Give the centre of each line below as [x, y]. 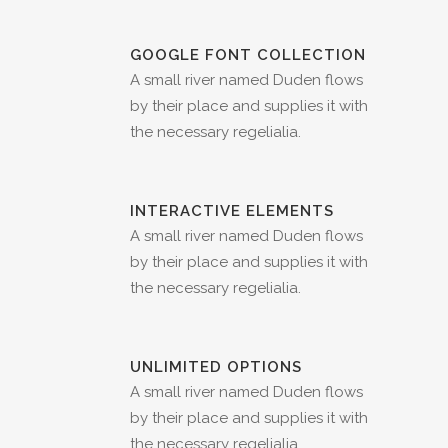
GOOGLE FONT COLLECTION [248, 55]
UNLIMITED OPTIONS [216, 367]
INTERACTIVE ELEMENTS [232, 211]
